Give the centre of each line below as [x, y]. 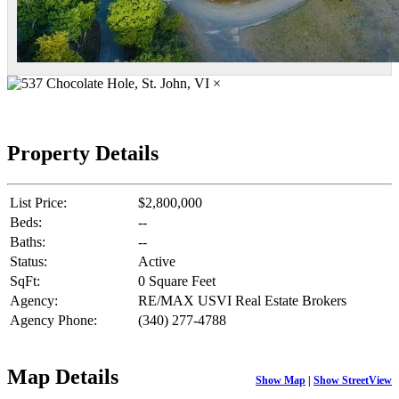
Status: [28, 261]
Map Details [63, 376]
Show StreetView [353, 380]
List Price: [38, 202]
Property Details [83, 153]
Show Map [281, 380]
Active [157, 261]
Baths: [28, 241]
